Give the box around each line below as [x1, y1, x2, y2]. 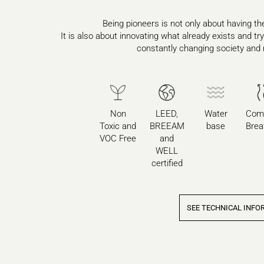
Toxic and [100, 121, 137, 132]
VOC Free [100, 133, 137, 144]
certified [151, 158, 183, 169]
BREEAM [149, 121, 184, 132]
